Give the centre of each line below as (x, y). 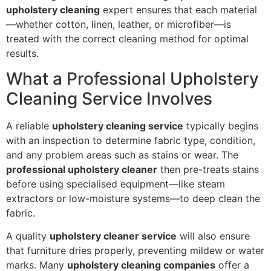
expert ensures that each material (178, 9)
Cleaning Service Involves (109, 98)
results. (22, 53)
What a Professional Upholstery (132, 78)
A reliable (29, 126)
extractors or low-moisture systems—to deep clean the (133, 198)
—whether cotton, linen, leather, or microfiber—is (119, 24)
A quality (28, 236)
